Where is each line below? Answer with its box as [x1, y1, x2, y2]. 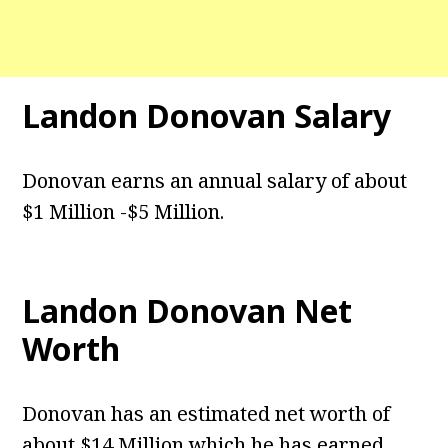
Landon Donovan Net [22, 289, 353, 333]
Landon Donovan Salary [22, 94, 392, 138]
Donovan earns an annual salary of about [22, 167, 408, 195]
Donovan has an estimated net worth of [22, 400, 391, 428]
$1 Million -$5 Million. [22, 198, 225, 226]
